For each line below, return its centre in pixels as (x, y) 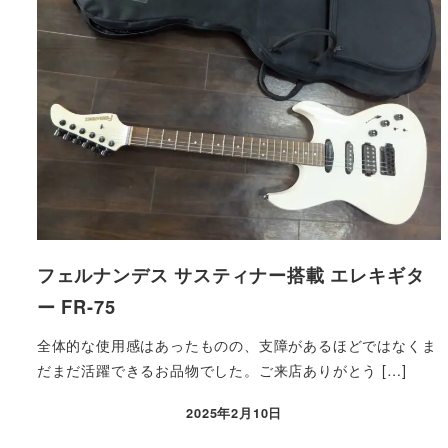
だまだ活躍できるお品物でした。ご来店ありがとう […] (221, 369)
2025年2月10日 (234, 413)
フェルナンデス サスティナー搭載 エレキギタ (230, 275)
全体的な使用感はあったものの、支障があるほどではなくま (236, 344)
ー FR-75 (76, 307)
